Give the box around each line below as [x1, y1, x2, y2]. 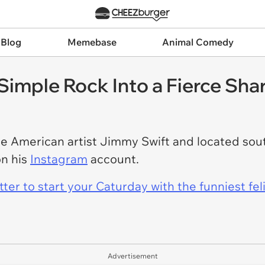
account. [88, 151, 139, 166]
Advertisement [107, 251, 158, 260]
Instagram [30, 151, 88, 166]
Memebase [67, 36, 117, 48]
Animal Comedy [162, 36, 234, 48]
